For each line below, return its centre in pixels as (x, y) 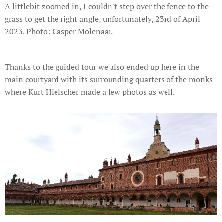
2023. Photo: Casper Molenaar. (59, 31)
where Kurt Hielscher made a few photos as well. (90, 91)
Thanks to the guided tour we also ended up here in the (102, 67)
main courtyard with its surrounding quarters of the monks (109, 79)
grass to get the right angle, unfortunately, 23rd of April (103, 19)
